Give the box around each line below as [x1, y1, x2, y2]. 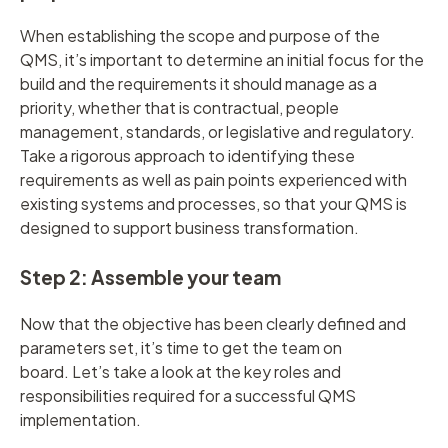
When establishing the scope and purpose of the [20, 25, 380, 47]
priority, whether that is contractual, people [20, 97, 339, 119]
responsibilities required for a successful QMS [20, 384, 356, 406]
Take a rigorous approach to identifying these [20, 145, 355, 167]
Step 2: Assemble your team [20, 265, 281, 290]
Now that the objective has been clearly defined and [20, 312, 406, 334]
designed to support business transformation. [20, 217, 365, 239]
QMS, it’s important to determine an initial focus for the [20, 49, 424, 71]
